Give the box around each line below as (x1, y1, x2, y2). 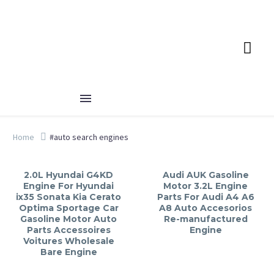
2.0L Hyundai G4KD (24, 169, 113, 180)
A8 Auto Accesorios (159, 202, 252, 213)
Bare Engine (40, 246, 97, 257)
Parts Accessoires (26, 224, 111, 235)
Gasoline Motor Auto (20, 213, 117, 224)
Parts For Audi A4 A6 (157, 191, 254, 202)
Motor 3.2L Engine (163, 180, 248, 191)
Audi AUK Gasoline (162, 169, 249, 180)
